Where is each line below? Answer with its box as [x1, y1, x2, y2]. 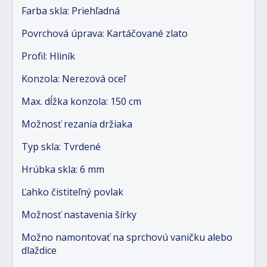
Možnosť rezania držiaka [21, 117, 132, 131]
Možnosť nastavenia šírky [21, 207, 136, 221]
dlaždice [21, 243, 57, 257]
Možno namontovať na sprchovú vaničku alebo [21, 230, 232, 244]
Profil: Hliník [21, 49, 75, 63]
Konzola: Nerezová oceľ [21, 72, 126, 85]
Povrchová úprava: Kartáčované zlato [21, 26, 188, 40]
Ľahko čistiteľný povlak [21, 185, 123, 198]
